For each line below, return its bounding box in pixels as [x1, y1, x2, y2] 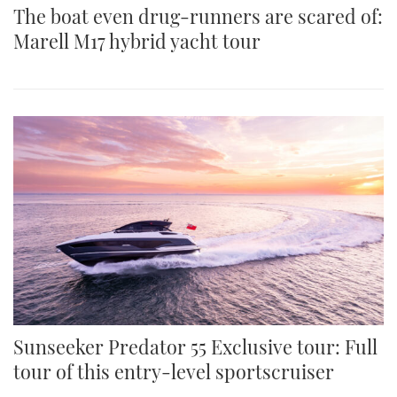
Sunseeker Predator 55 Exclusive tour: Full [13, 333, 378, 359]
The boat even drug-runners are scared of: [13, 4, 383, 29]
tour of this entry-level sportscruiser [13, 358, 334, 384]
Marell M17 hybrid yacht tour [13, 28, 261, 54]
